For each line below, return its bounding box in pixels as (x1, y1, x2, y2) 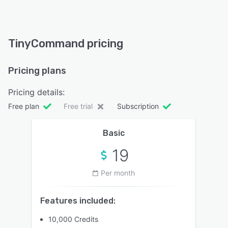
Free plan (8, 101, 39, 110)
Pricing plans (8, 65, 66, 76)
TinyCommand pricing (8, 36, 123, 50)
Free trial (64, 101, 93, 110)
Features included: (40, 195, 116, 206)
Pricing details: (8, 87, 65, 97)
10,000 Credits (48, 214, 98, 223)
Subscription (117, 101, 159, 110)
